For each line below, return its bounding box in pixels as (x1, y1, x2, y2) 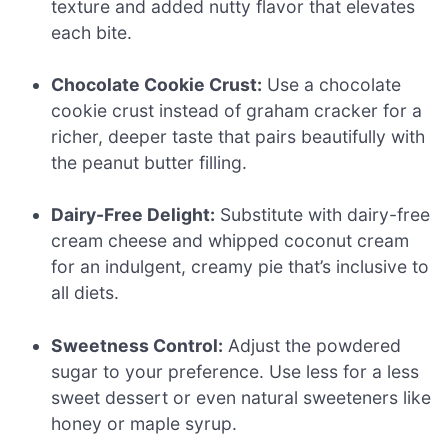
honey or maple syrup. (51, 412, 238, 434)
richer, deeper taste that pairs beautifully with (51, 125, 426, 147)
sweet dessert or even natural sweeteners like (51, 386, 432, 408)
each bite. (51, 21, 133, 43)
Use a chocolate (262, 73, 402, 95)
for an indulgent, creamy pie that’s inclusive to (51, 256, 430, 278)
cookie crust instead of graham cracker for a (51, 99, 423, 121)
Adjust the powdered (223, 334, 402, 356)
